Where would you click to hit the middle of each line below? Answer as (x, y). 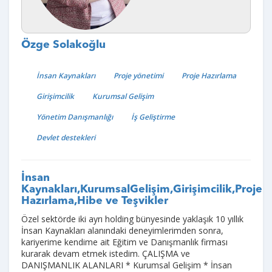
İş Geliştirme (153, 117)
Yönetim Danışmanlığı (75, 117)
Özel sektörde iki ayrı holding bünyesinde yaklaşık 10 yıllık (132, 219)
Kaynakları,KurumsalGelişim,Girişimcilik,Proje (142, 190)
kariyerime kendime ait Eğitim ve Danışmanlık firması (124, 242)
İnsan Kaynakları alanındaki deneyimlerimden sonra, (122, 231)
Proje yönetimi (138, 76)
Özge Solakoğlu (63, 45)
